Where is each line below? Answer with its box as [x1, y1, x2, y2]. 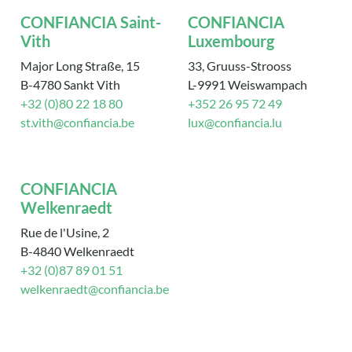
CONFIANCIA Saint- [20, 13, 162, 32]
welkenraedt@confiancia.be [20, 281, 170, 297]
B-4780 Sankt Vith [20, 77, 121, 93]
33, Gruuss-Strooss [188, 58, 291, 74]
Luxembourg [188, 31, 274, 51]
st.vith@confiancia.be [20, 115, 135, 130]
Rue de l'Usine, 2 [20, 225, 110, 240]
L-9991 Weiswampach [188, 77, 307, 93]
